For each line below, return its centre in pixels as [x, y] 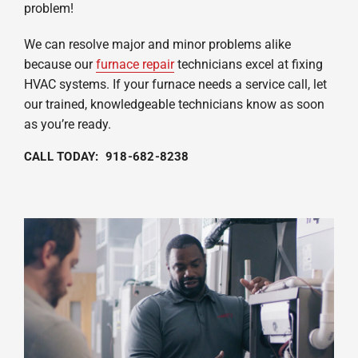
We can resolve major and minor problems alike [157, 44]
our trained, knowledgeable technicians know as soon [174, 104]
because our [60, 64]
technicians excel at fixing [248, 64]
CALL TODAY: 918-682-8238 [106, 156]
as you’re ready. [67, 124]
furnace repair [135, 64]
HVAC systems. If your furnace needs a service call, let [175, 84]
